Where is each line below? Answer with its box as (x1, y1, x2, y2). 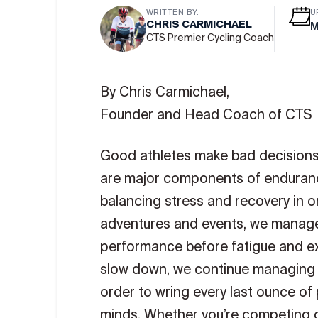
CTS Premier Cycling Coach (146, 32, 274, 44)
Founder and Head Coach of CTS (99, 106, 312, 123)
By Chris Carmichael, (99, 84, 229, 100)
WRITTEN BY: (146, 8, 199, 17)
